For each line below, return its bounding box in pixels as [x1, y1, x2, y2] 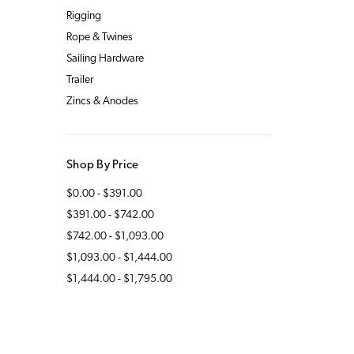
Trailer [66, 73, 93, 86]
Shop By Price [66, 159, 139, 171]
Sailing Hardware [66, 52, 144, 65]
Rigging [66, 9, 101, 22]
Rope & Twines [66, 31, 133, 43]
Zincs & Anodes [66, 95, 138, 107]
